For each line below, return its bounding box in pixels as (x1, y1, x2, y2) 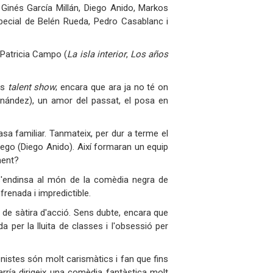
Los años (130, 48, 169, 60)
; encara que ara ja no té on (55, 81, 169, 93)
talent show (7, 81, 56, 93)
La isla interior (67, 48, 126, 60)
